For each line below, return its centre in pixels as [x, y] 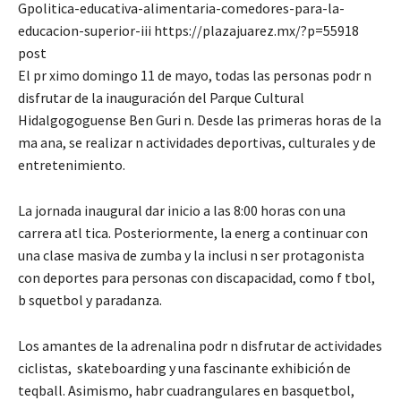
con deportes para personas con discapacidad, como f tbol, [196, 277]
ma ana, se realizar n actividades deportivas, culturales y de [197, 142]
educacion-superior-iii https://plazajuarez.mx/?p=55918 [188, 30]
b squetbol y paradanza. [91, 299]
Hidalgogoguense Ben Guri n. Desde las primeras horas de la [200, 119]
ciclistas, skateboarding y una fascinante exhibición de [184, 367]
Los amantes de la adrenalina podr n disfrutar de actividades [200, 345]
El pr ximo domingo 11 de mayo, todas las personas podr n [195, 75]
